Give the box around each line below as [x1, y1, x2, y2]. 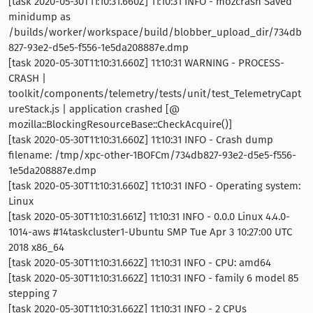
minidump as [8, 10, 71, 23]
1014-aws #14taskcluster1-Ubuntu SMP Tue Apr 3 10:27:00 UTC [8, 225, 292, 238]
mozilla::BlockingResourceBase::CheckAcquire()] [8, 117, 232, 131]
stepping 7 [8, 286, 57, 300]
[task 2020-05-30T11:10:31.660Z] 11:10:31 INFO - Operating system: [8, 179, 300, 192]
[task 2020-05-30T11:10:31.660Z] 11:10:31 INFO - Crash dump [8, 133, 273, 146]
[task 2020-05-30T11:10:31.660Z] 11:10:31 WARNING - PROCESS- [8, 56, 284, 69]
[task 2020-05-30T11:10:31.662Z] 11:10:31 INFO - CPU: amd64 [8, 256, 271, 269]
